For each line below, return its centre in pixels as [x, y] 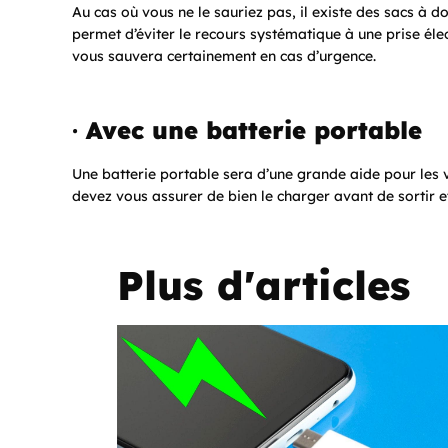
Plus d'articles [263, 284]
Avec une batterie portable [254, 129]
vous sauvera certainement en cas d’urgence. [224, 55]
